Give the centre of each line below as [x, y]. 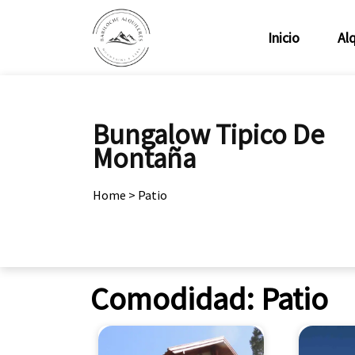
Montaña [144, 158]
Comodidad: [176, 299]
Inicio [283, 38]
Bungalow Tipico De [208, 135]
